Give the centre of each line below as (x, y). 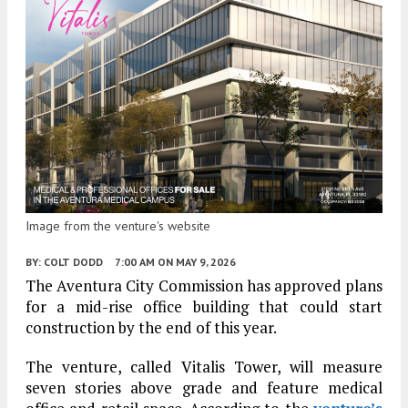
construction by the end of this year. (151, 328)
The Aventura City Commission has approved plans (204, 286)
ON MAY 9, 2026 (197, 262)
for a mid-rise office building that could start (204, 307)
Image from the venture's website (118, 226)
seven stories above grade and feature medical (204, 388)
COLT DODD (73, 262)
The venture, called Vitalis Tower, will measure (204, 367)
